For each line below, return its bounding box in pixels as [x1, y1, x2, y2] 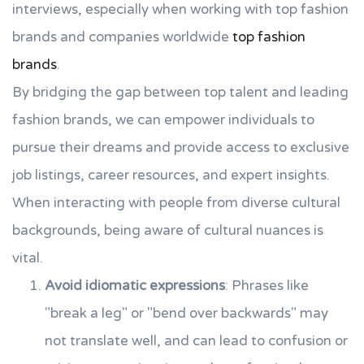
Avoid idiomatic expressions [45, 277, 225, 294]
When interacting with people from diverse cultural [12, 194, 340, 211]
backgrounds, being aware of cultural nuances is [12, 222, 323, 239]
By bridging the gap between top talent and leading [12, 84, 349, 101]
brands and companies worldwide [12, 28, 232, 45]
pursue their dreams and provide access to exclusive [12, 139, 349, 156]
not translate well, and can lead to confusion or [45, 332, 348, 349]
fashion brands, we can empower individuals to [12, 111, 314, 128]
